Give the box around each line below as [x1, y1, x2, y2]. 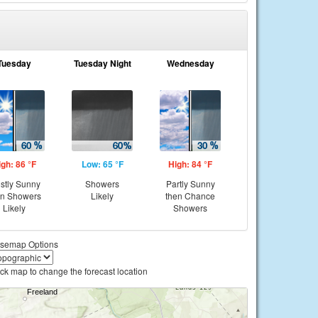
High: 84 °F [168, 158, 212, 170]
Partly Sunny [165, 177, 215, 190]
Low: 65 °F [81, 158, 124, 170]
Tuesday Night [73, 57, 131, 70]
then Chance [165, 190, 215, 202]
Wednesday [166, 57, 214, 70]
